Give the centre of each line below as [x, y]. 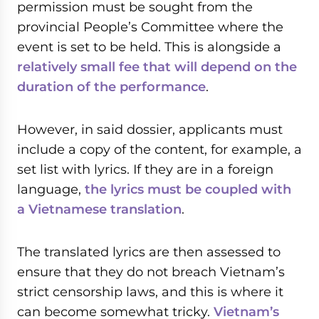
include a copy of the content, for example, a [159, 149]
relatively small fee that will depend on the [157, 67]
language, [51, 189]
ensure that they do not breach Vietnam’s [151, 272]
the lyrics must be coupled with [188, 189]
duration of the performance [111, 87]
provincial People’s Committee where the [150, 27]
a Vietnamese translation [99, 209]
